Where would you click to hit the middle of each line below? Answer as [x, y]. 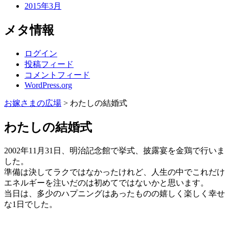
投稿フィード [49, 64]
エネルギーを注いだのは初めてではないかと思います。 [106, 183]
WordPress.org [48, 85]
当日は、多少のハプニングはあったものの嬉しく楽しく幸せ [114, 194]
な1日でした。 [31, 204]
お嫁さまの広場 [33, 103]
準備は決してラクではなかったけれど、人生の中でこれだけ [114, 172]
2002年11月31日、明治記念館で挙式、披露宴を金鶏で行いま [114, 151]
